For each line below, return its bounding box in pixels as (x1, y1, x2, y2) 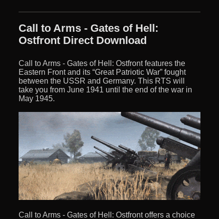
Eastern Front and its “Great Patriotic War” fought (19, 67, 186, 76)
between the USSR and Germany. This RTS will (19, 76, 185, 85)
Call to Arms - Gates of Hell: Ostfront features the (19, 59, 185, 67)
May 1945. (19, 94, 55, 103)
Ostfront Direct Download (19, 34, 147, 46)
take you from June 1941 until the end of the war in (19, 85, 192, 94)
